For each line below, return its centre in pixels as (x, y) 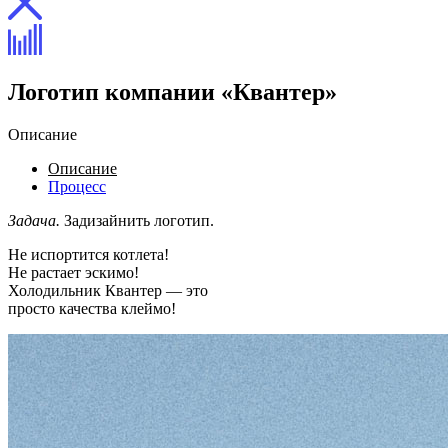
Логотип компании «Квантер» (172, 91)
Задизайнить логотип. (137, 220)
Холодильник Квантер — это (108, 290)
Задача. (34, 220)
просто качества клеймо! (92, 308)
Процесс (77, 186)
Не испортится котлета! (88, 254)
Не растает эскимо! (73, 272)
